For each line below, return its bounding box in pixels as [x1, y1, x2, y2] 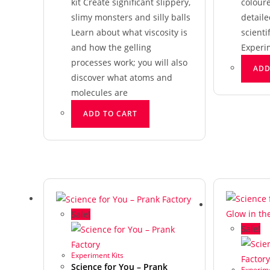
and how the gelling [71, 42, 151, 53]
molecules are [71, 87, 128, 98]
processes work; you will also [71, 57, 187, 68]
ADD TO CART [83, 108, 137, 119]
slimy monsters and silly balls [71, 11, 190, 23]
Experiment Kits [71, 250, 124, 261]
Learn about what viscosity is [71, 27, 187, 38]
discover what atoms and [71, 72, 172, 83]
